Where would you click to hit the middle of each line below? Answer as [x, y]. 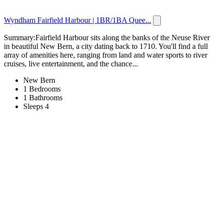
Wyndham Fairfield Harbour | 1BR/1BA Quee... [77, 20]
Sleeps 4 [36, 106]
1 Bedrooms [42, 89]
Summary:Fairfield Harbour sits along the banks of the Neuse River [107, 37]
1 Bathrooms [43, 97]
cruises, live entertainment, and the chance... [71, 63]
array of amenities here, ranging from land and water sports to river [106, 55]
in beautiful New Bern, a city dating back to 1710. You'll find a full [106, 46]
